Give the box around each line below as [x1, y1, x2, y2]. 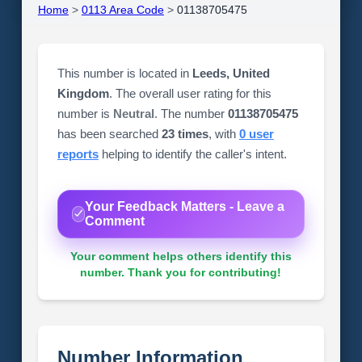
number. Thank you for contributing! [80, 266, 282, 279]
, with [208, 127, 239, 141]
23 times [161, 127, 208, 141]
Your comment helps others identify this [69, 250, 292, 263]
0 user [238, 127, 274, 141]
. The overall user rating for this [108, 86, 271, 100]
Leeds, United [192, 66, 270, 80]
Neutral [112, 107, 154, 120]
